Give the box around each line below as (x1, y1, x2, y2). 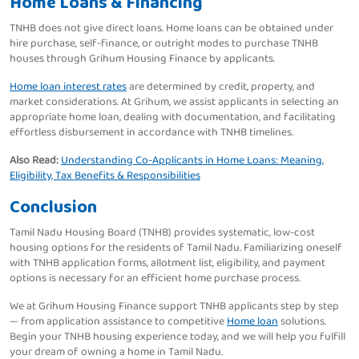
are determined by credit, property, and (127, 78, 315, 96)
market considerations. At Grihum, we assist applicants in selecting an (10, 93, 339, 111)
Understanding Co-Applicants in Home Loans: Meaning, (61, 151, 324, 170)
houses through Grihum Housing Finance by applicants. (10, 50, 275, 68)
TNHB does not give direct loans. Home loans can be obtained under (10, 19, 333, 38)
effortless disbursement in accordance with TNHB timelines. (10, 123, 293, 142)
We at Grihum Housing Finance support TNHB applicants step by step (10, 297, 339, 316)
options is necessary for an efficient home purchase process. (10, 269, 301, 288)
